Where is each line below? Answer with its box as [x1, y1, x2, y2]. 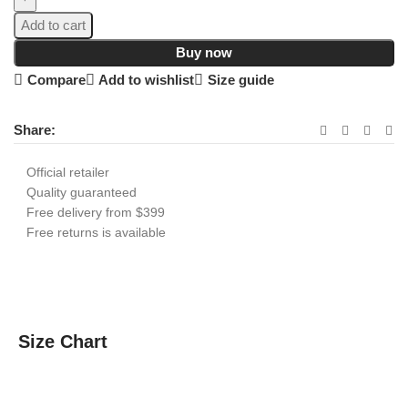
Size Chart [18, 331, 107, 352]
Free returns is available [26, 224, 166, 240]
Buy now [176, 44, 232, 60]
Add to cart [21, 16, 86, 33]
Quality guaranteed [26, 184, 137, 199]
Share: [14, 122, 56, 138]
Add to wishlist [98, 72, 194, 88]
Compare [26, 72, 86, 88]
